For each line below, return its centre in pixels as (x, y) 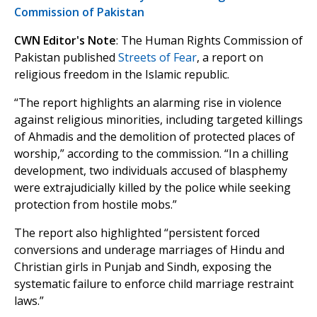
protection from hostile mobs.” (96, 205)
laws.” (29, 301)
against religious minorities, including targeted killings (158, 120)
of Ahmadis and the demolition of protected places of (155, 137)
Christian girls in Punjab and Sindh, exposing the (143, 267)
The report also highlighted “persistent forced (137, 233)
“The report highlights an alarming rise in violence (148, 103)
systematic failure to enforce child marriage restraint (154, 284)
